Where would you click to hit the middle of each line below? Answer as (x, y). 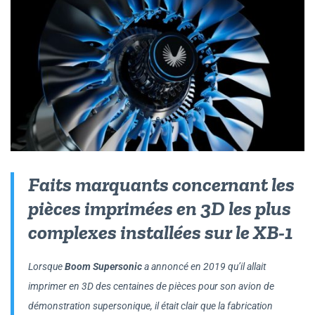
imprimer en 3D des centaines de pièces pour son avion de (151, 286)
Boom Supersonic (103, 266)
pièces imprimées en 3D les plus (160, 208)
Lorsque (46, 266)
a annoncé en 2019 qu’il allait (204, 266)
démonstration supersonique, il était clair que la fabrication (150, 306)
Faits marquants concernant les (161, 184)
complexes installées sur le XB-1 (160, 232)
